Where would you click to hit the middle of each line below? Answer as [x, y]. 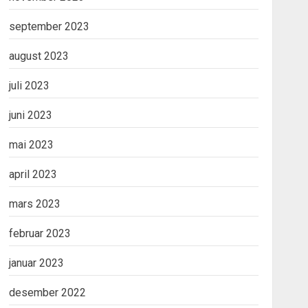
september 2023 [49, 26]
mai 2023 [31, 145]
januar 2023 [36, 263]
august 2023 [38, 56]
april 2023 [33, 174]
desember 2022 [47, 293]
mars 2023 [34, 204]
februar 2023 [40, 233]
